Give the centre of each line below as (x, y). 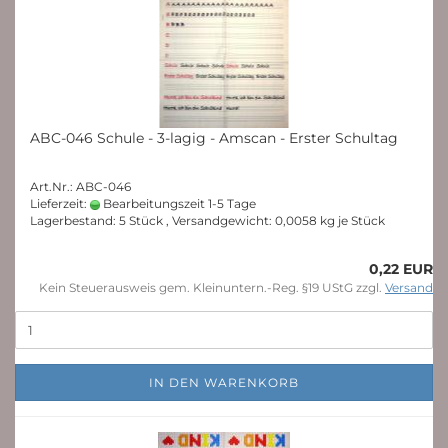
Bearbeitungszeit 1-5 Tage (178, 203)
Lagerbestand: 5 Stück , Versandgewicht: (152, 220)
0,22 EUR (401, 269)
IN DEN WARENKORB (224, 382)
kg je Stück (351, 220)
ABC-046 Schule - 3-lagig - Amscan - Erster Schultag (214, 138)
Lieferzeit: (60, 203)
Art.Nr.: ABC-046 (80, 186)
